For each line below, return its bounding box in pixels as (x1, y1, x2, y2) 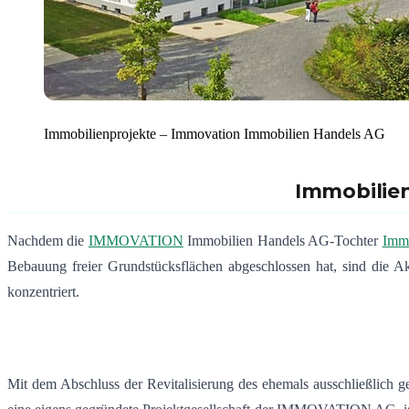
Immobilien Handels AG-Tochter (183, 233, 383, 249)
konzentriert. (7, 284, 79, 300)
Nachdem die (7, 233, 89, 249)
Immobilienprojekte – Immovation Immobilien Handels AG (44, 126, 385, 142)
